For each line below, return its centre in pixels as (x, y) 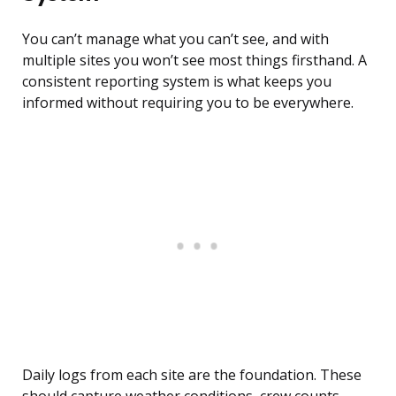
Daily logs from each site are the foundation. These (192, 375)
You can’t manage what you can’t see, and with (175, 39)
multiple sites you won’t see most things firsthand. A (194, 61)
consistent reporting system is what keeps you (177, 82)
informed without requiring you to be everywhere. (188, 103)
